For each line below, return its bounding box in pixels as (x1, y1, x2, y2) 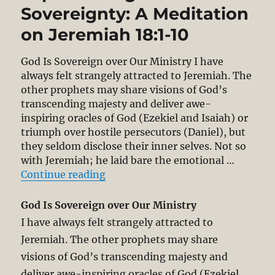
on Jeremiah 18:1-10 (21, 24, 189, 45)
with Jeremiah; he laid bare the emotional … (21, 154, 235, 167)
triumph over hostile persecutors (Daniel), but (21, 126, 246, 139)
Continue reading (21, 168, 106, 181)
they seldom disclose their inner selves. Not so (21, 140, 247, 153)
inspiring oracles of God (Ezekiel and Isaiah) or (21, 112, 249, 125)
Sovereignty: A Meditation (21, 3, 249, 24)
